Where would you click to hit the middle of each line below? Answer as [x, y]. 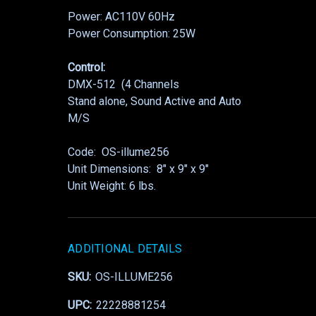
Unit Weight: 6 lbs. [112, 186]
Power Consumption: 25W [132, 34]
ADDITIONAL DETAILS [125, 249]
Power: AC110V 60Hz [121, 17]
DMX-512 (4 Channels [123, 85]
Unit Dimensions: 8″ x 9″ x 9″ [138, 169]
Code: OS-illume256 [119, 152]
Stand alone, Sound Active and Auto [154, 102]
